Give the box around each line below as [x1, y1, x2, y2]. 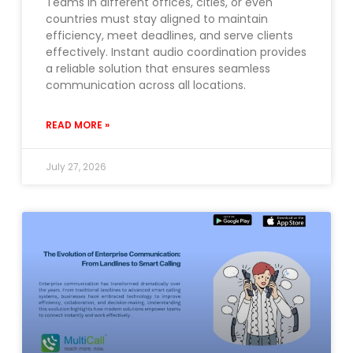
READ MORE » [46, 118, 110, 132]
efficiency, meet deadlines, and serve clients [46, 28, 293, 44]
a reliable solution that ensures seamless [46, 61, 270, 77]
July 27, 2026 [46, 160, 106, 174]
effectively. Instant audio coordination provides [46, 44, 307, 61]
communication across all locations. [46, 77, 246, 94]
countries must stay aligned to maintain [46, 11, 268, 28]
